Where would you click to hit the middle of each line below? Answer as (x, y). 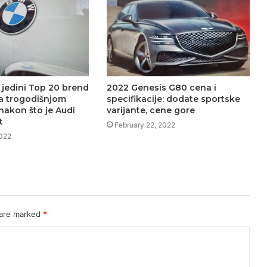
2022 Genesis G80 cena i (161, 87)
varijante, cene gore (150, 110)
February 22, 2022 (145, 125)
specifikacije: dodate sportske (173, 99)
